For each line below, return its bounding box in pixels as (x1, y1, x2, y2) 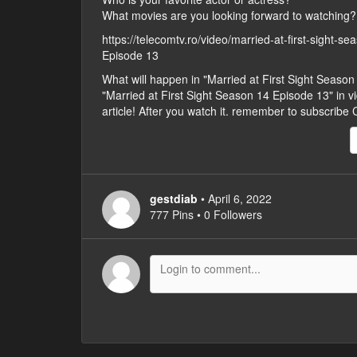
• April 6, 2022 (201, 190, 272, 207)
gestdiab (150, 190, 198, 207)
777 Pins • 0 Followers (150, 206, 262, 223)
